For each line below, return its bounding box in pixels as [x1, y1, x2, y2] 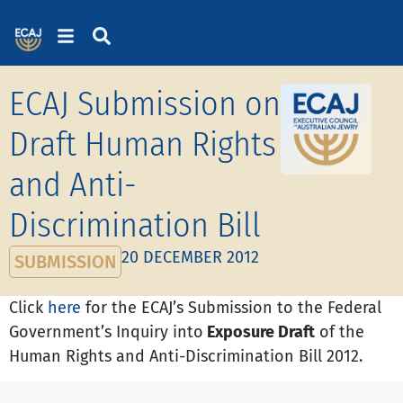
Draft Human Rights [9, 122, 276, 165]
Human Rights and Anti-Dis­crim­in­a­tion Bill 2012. [9, 345, 363, 366]
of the [315, 321, 364, 342]
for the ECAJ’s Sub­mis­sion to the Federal [81, 297, 381, 318]
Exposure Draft [203, 321, 315, 342]
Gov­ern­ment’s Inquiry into [9, 321, 203, 342]
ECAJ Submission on [9, 82, 281, 124]
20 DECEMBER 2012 [121, 246, 259, 267]
